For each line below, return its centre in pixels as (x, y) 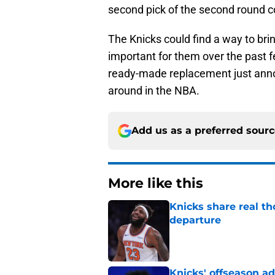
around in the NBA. (154, 91)
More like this (156, 184)
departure (195, 220)
